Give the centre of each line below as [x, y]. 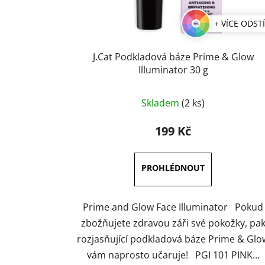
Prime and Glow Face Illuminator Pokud [173, 207]
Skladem [162, 103]
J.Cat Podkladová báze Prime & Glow [173, 56]
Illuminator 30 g [173, 70]
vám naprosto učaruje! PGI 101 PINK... [173, 255]
